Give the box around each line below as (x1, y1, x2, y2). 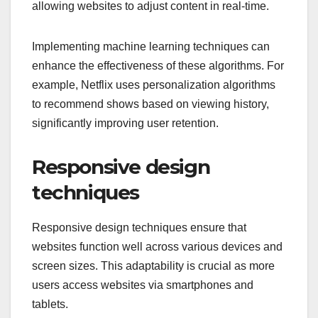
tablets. (32, 298, 68, 311)
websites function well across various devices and (32, 241, 283, 253)
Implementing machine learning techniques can (32, 40, 270, 53)
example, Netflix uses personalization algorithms (32, 79, 275, 92)
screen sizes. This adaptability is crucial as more (32, 260, 275, 273)
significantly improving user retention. (32, 117, 219, 130)
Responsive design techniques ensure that (32, 221, 246, 234)
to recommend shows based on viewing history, (32, 98, 269, 111)
